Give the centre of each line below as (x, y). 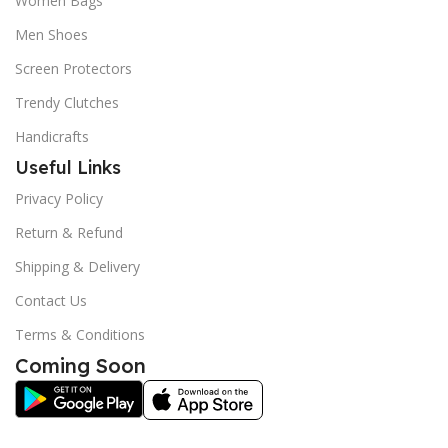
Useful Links (68, 167)
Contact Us (51, 300)
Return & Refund (69, 232)
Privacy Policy (59, 198)
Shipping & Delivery (77, 266)
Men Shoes (51, 34)
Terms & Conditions (80, 334)
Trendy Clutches (67, 102)
